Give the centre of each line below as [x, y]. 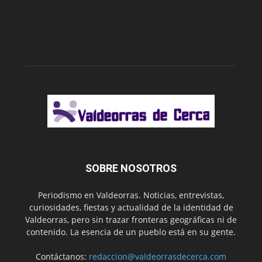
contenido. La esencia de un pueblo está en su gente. [131, 232]
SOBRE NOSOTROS [131, 168]
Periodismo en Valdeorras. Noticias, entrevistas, [131, 195]
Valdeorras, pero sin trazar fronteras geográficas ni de [131, 219]
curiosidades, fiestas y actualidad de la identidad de [131, 207]
